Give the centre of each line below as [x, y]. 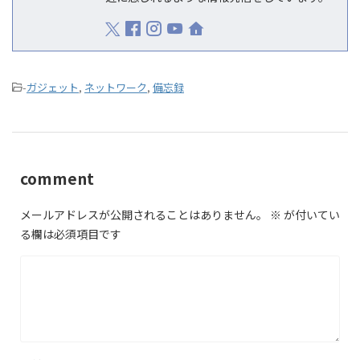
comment [57, 178]
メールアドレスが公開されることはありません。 [144, 214]
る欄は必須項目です [71, 233]
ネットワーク [116, 87]
